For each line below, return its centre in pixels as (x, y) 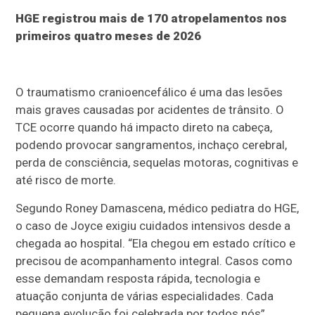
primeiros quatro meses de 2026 (109, 36)
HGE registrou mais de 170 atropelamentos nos (152, 19)
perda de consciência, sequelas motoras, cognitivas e (157, 163)
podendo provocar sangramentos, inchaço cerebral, (152, 145)
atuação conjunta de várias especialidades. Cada (145, 296)
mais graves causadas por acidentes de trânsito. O (150, 110)
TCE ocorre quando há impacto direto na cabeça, (144, 128)
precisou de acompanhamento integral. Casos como (154, 261)
